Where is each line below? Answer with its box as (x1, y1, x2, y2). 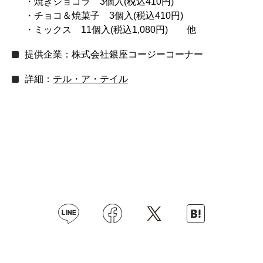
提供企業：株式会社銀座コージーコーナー (25, 49, 203, 59)
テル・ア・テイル (53, 73, 128, 84)
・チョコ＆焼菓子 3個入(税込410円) (25, 10, 183, 21)
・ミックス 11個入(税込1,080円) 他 (25, 24, 196, 35)
